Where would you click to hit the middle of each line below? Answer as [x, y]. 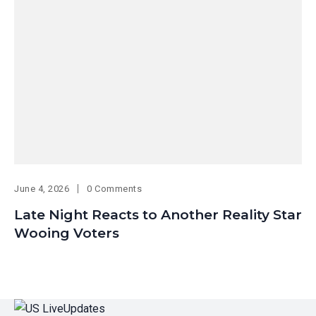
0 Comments [115, 189]
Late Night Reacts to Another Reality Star [158, 215]
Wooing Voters [67, 233]
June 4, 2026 [42, 189]
